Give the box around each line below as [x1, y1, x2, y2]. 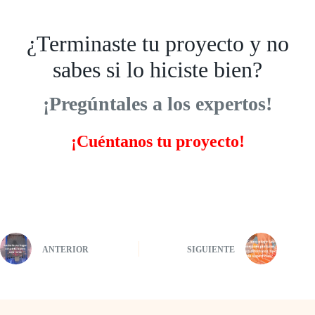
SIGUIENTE [187, 244, 236, 255]
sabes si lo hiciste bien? [53, 56, 262, 82]
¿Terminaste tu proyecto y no [26, 30, 289, 56]
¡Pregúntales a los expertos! [43, 93, 272, 115]
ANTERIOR [42, 244, 89, 255]
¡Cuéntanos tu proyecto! [70, 132, 245, 151]
